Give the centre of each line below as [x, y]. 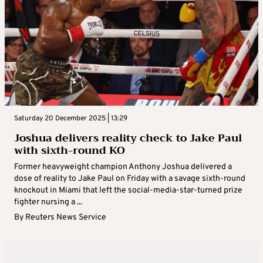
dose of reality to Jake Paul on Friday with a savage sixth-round [130, 179]
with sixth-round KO [70, 151]
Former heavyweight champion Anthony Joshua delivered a [123, 167]
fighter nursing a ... [48, 203]
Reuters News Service [66, 218]
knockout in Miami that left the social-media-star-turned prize [128, 191]
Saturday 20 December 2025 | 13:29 [71, 119]
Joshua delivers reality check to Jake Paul [128, 138]
